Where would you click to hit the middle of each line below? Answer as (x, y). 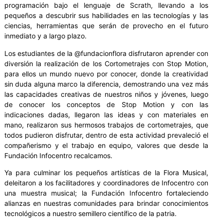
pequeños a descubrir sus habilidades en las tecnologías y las (106, 16)
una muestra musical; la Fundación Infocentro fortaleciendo (106, 193)
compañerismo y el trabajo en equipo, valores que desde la (106, 145)
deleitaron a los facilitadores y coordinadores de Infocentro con (106, 183)
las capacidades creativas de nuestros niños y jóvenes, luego (106, 94)
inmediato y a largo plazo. (45, 36)
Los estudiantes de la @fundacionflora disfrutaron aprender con (106, 53)
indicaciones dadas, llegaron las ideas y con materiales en (106, 114)
